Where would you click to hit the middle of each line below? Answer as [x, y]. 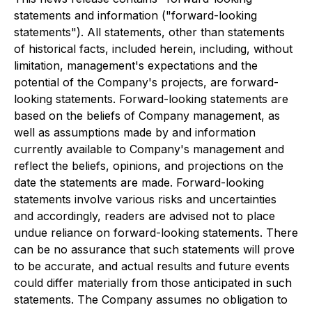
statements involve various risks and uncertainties [145, 199]
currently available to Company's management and [149, 149]
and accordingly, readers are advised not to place [145, 216]
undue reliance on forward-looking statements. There [156, 233]
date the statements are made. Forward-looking [139, 182]
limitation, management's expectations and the [136, 65]
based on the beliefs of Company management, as [147, 116]
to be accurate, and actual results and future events [152, 266]
